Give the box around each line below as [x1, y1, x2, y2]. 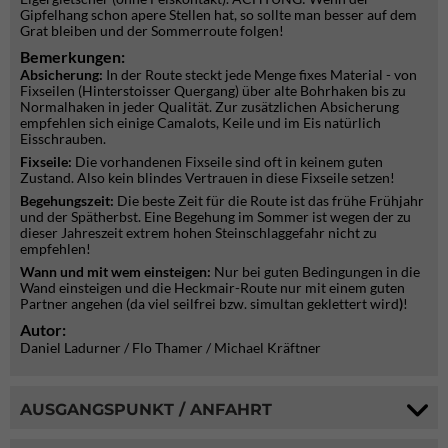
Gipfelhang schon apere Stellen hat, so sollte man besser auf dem [20, 5, 417, 23]
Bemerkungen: [20, 46, 125, 66]
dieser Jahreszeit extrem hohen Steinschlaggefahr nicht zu [20, 223, 377, 241]
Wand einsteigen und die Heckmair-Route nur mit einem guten [20, 278, 405, 296]
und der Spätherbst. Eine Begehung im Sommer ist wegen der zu [20, 207, 411, 225]
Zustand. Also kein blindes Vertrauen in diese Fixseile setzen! [20, 168, 395, 186]
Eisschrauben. [20, 129, 109, 147]
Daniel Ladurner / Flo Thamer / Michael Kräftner [20, 338, 321, 356]
